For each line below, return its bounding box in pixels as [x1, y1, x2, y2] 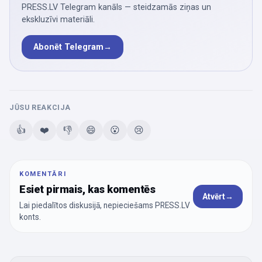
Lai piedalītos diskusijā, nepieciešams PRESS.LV [19, 201, 190, 211]
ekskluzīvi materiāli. [22, 15, 95, 25]
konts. [19, 212, 41, 222]
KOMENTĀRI [19, 170, 67, 178]
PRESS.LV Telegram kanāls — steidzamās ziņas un [22, 2, 211, 13]
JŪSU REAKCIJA [9, 103, 71, 112]
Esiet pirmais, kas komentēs [19, 183, 156, 196]
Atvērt [202, 191, 225, 201]
